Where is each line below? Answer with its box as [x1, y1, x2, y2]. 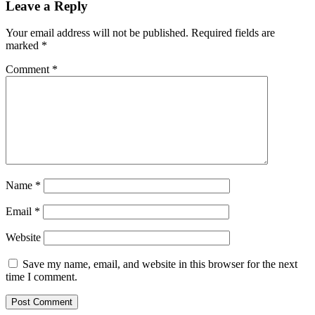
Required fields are [191, 27, 275, 39]
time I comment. [6, 271, 77, 283]
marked [6, 39, 41, 52]
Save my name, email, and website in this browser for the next [22, 258, 297, 271]
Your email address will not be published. [6, 27, 188, 39]
